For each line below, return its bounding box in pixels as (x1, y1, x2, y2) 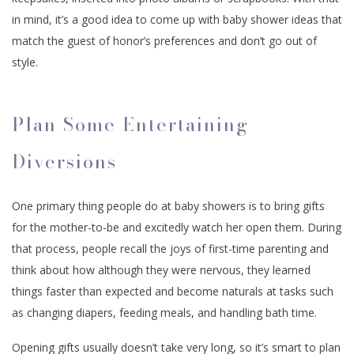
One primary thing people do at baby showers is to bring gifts (12, 198, 325, 214)
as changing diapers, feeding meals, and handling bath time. (12, 305, 317, 321)
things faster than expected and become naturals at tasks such (12, 284, 333, 299)
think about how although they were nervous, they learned (12, 262, 311, 278)
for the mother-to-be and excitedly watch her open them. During (12, 220, 341, 235)
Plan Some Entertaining (12, 110, 249, 140)
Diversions (12, 147, 117, 177)
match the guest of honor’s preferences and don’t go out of (12, 33, 317, 49)
